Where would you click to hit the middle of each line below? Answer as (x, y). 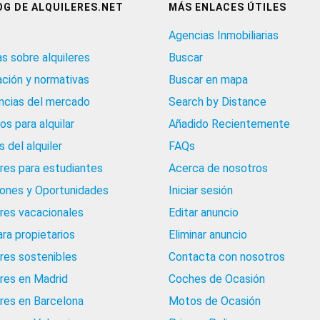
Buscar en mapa (208, 80)
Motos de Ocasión (215, 301)
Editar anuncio (204, 213)
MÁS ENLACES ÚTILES (227, 7)
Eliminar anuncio (208, 235)
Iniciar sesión (201, 191)
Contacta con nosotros (227, 257)
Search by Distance (217, 102)
